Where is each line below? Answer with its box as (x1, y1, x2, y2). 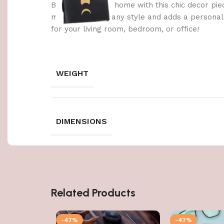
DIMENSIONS (56, 116, 107, 126)
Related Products (51, 186, 135, 199)
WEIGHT (56, 68, 88, 78)
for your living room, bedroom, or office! (51, 24, 199, 33)
